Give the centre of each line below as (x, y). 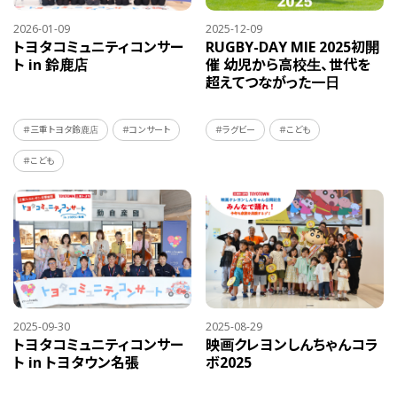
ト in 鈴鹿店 (51, 64)
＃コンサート (146, 129)
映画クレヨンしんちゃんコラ (292, 344)
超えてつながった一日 (273, 82)
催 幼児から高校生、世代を (288, 64)
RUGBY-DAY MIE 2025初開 (293, 47)
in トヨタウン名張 (84, 362)
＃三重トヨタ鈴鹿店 (61, 129)
